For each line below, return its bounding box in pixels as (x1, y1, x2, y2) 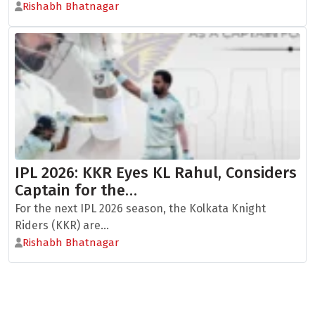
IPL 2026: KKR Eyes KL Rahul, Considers (15, 163, 297, 182)
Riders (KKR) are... (15, 219, 109, 232)
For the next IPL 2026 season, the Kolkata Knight (15, 202, 266, 215)
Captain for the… (15, 181, 137, 200)
